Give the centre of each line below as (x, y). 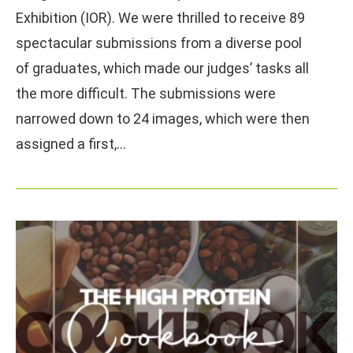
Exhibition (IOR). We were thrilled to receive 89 (160, 17)
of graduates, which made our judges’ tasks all (162, 68)
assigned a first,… (71, 143)
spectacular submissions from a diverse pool (159, 43)
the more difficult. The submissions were (146, 93)
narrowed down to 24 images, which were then (163, 118)
